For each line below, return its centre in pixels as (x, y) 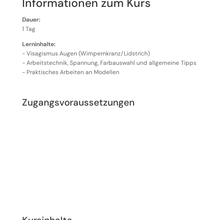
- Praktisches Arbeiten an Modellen (70, 72)
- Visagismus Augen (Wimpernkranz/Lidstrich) (86, 54)
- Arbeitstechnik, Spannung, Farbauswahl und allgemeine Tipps (109, 63)
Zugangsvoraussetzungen (78, 103)
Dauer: (31, 20)
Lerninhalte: (39, 44)
